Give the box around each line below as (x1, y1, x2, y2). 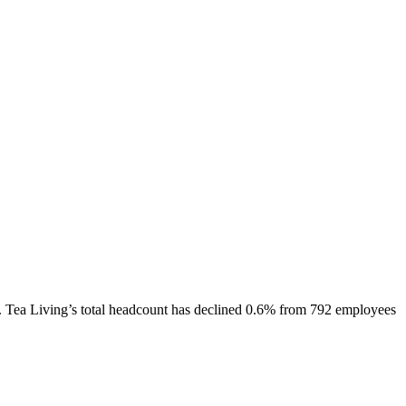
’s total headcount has (68, 301, 194, 317)
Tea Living (5, 301, 68, 317)
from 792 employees (275, 301, 396, 317)
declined (194, 301, 242, 317)
